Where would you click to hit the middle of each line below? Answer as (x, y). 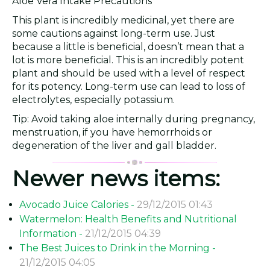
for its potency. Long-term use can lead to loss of (129, 86)
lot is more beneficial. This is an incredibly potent (128, 60)
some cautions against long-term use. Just (114, 33)
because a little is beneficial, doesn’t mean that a (128, 47)
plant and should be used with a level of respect (129, 73)
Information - (52, 234)
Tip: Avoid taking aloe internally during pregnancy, (133, 119)
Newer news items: (116, 178)
